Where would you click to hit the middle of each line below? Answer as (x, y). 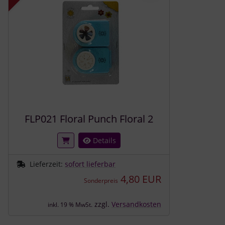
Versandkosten (136, 204)
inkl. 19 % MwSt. (70, 205)
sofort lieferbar (90, 164)
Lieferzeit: (47, 164)
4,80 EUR (141, 179)
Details (103, 141)
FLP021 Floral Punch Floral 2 (89, 119)
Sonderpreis (101, 181)
